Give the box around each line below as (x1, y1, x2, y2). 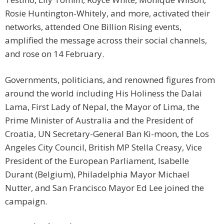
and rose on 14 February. (5, 48, 104, 60)
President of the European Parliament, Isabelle (5, 155, 189, 167)
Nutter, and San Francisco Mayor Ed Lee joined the (5, 182, 204, 194)
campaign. (5, 195, 47, 207)
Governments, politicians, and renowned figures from (5, 74, 215, 86)
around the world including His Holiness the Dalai (5, 87, 202, 99)
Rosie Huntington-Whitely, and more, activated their (5, 7, 210, 19)
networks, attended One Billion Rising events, (5, 21, 181, 33)
